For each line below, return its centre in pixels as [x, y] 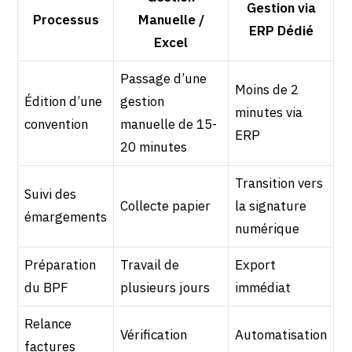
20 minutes [154, 147]
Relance [48, 323]
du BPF [47, 287]
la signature [271, 205]
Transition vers [279, 183]
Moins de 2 [267, 89]
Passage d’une [164, 78]
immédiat [263, 287]
